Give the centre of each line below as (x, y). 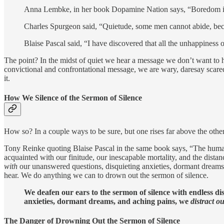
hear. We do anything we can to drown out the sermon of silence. (106, 175)
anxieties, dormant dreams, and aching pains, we (107, 201)
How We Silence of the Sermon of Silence (73, 98)
